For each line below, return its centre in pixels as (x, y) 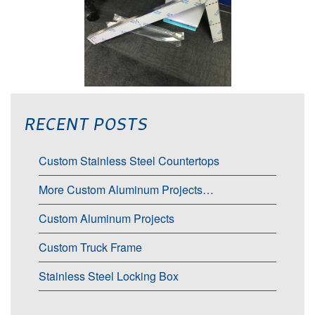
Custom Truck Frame (90, 247)
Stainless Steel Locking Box (109, 276)
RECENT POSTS (86, 123)
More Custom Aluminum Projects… (126, 189)
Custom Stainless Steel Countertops (129, 160)
